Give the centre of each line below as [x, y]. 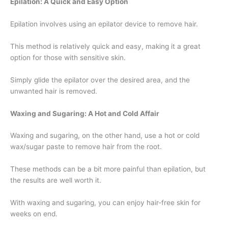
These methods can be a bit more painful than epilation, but [108, 169]
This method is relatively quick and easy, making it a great [105, 46]
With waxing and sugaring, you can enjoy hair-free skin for [105, 203]
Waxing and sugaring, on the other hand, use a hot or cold [105, 136]
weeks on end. [34, 214]
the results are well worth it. [56, 180]
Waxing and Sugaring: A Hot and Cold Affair [85, 113]
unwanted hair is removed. [54, 91]
